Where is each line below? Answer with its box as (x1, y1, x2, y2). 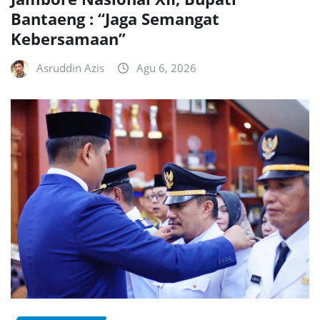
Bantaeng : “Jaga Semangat (11, 7, 219, 29)
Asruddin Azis (36, 60, 104, 75)
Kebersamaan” (11, 27, 126, 49)
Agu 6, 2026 (136, 60, 196, 75)
